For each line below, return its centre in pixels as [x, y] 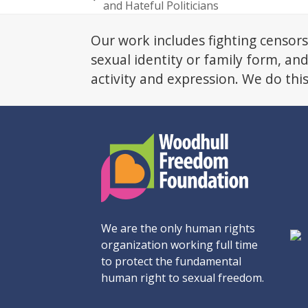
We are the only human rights [178, 228]
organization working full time [179, 245]
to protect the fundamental [171, 261]
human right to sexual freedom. [183, 278]
